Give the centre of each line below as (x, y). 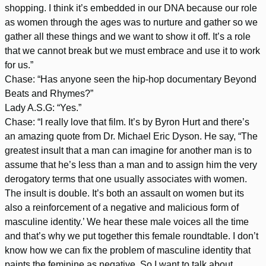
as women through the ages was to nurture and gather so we (131, 22)
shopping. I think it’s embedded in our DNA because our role (131, 8)
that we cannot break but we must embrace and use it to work (132, 50)
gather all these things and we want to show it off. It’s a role (128, 36)
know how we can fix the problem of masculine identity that (128, 250)
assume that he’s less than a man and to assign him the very (131, 164)
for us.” (19, 65)
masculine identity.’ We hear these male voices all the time (127, 221)
